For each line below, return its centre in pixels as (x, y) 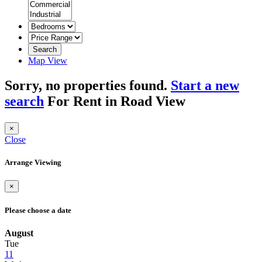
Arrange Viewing (33, 163)
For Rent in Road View (115, 101)
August (19, 233)
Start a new (205, 85)
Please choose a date (38, 210)
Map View (48, 61)
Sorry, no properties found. (88, 85)
